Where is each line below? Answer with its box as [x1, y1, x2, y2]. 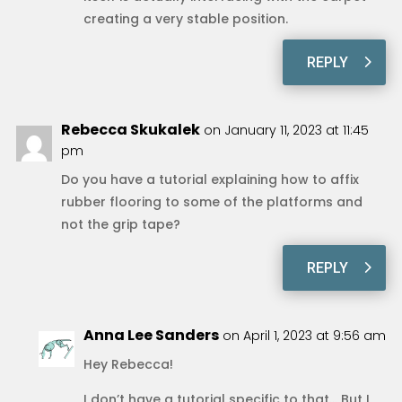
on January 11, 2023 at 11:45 [203, 120, 369, 139]
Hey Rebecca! [83, 354, 173, 373]
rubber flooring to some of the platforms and [60, 192, 363, 211]
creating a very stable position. [83, 9, 288, 28]
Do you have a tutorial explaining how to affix [60, 170, 359, 188]
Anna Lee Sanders [83, 324, 219, 345]
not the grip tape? [60, 214, 180, 233]
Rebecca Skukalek [60, 118, 200, 140]
